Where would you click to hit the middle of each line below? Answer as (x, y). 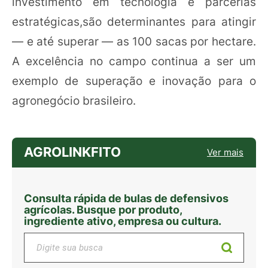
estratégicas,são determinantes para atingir (134, 22)
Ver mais (225, 152)
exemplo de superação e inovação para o (134, 81)
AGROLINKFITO (72, 152)
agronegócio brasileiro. (74, 101)
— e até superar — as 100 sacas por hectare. (134, 42)
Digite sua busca (56, 237)
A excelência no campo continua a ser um (134, 61)
